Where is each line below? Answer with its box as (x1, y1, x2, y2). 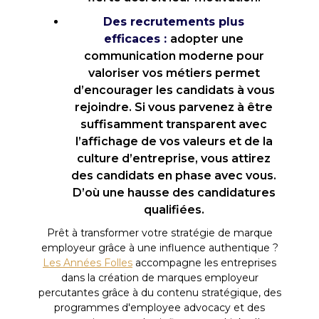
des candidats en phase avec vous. (71, 168, 276, 182)
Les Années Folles (43, 256, 132, 269)
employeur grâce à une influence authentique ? (41, 241, 278, 254)
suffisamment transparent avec (80, 117, 267, 131)
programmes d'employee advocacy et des (54, 300, 265, 314)
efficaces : (104, 31, 170, 46)
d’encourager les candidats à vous (73, 83, 275, 97)
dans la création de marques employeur (61, 271, 258, 284)
